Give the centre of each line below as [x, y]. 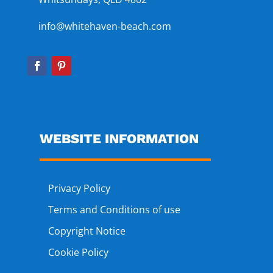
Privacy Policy [79, 188]
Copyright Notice [87, 231]
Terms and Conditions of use [114, 209]
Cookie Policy [79, 252]
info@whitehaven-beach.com [105, 26]
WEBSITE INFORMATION [119, 138]
